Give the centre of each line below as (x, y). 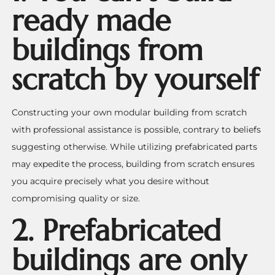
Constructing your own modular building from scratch (130, 113)
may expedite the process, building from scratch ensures (134, 164)
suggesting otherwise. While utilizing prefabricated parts (135, 147)
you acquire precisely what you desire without (111, 181)
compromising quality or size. (76, 199)
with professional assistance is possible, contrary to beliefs (137, 130)
